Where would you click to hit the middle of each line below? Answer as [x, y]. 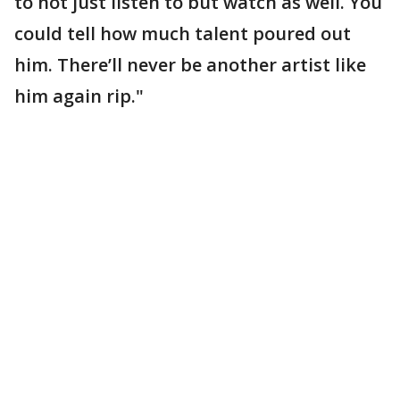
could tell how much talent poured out [183, 33]
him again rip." [79, 96]
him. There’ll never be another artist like [190, 65]
